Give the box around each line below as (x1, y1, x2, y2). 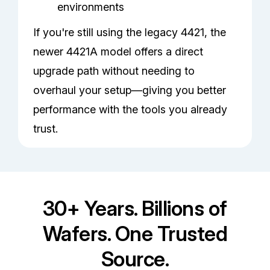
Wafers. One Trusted (42, 221, 228, 246)
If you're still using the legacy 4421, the (33, 26, 227, 39)
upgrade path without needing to (33, 64, 195, 78)
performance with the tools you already (33, 103, 228, 116)
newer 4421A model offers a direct (33, 45, 204, 58)
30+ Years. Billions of (42, 196, 227, 221)
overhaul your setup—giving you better (33, 84, 227, 97)
